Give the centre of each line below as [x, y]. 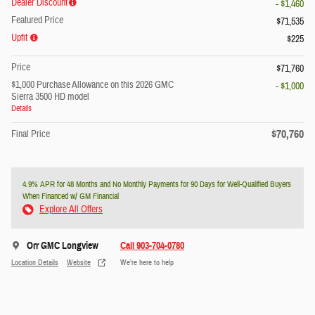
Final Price [31, 135]
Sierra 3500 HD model [50, 97]
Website [79, 262]
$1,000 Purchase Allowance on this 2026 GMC [92, 85]
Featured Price [37, 21]
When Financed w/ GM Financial [71, 197]
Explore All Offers [71, 210]
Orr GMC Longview [63, 246]
